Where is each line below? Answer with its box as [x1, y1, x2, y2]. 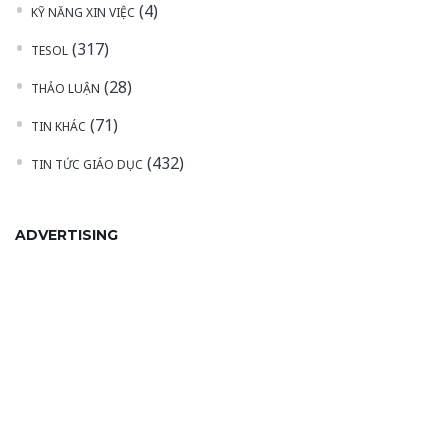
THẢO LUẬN [31, 80, 100, 98]
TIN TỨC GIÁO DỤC [31, 156, 143, 174]
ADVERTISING [15, 226, 118, 245]
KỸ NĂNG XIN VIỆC [31, 4, 135, 22]
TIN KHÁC [31, 118, 86, 136]
